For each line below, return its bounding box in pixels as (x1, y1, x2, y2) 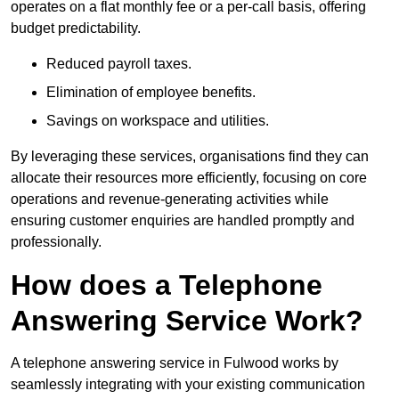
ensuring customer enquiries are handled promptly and (11, 212, 354, 228)
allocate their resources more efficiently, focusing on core (11, 169, 367, 185)
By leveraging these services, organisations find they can (11, 148, 369, 164)
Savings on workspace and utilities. (46, 112, 269, 128)
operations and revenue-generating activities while (11, 191, 329, 207)
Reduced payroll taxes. (46, 55, 191, 71)
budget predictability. (11, 20, 141, 36)
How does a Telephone (11, 268, 322, 301)
